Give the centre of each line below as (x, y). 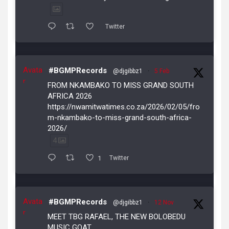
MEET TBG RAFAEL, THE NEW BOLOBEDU (117, 217)
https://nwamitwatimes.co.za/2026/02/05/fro (124, 107)
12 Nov (164, 203)
